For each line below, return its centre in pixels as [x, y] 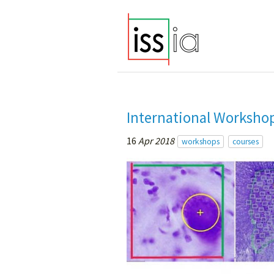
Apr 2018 [156, 141]
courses [246, 142]
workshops [201, 142]
